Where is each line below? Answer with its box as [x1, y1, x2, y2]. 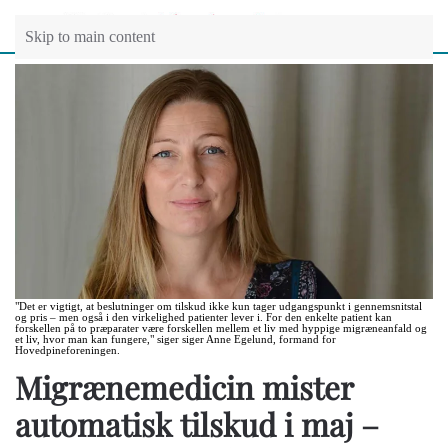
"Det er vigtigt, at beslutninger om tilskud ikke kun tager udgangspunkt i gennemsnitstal [15, 301, 422, 313]
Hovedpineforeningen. [15, 345, 120, 357]
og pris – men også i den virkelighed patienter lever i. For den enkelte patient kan [15, 312, 392, 324]
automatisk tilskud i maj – [15, 403, 379, 446]
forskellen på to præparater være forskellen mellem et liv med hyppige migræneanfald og [15, 323, 427, 335]
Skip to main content [25, 28, 155, 45]
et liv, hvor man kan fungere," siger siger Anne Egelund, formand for [15, 334, 336, 346]
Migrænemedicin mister [15, 366, 353, 409]
